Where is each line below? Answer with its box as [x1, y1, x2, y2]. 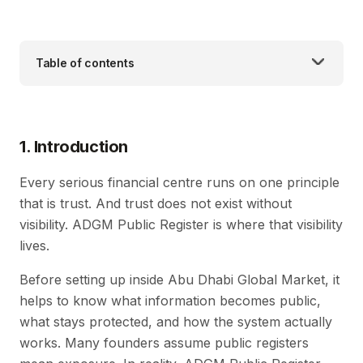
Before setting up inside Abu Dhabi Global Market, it [19, 271, 340, 288]
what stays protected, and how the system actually [19, 313, 332, 330]
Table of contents [36, 55, 135, 70]
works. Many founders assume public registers [19, 334, 309, 351]
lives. [19, 237, 49, 254]
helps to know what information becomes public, [19, 292, 321, 309]
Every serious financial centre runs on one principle [19, 173, 340, 190]
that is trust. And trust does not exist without [19, 194, 292, 211]
